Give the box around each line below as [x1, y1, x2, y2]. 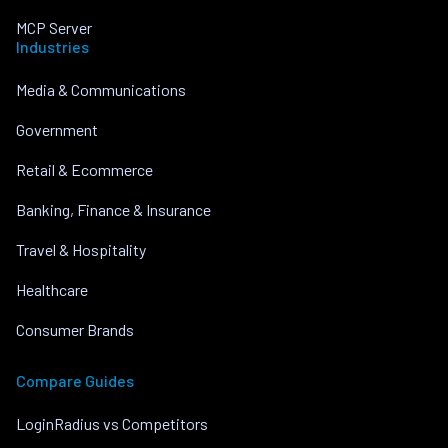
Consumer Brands [16, 319, 134, 339]
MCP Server [16, 17, 92, 37]
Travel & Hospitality [16, 239, 146, 259]
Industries [16, 36, 89, 56]
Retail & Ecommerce [16, 159, 153, 179]
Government [16, 119, 98, 139]
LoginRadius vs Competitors [16, 413, 208, 433]
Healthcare [16, 279, 88, 299]
